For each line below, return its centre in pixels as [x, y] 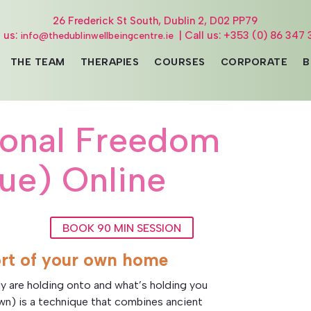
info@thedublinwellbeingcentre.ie [97, 36]
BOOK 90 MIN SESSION [121, 228]
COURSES [180, 62]
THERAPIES [110, 62]
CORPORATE [254, 62]
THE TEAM [37, 62]
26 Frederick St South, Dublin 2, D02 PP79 [155, 21]
